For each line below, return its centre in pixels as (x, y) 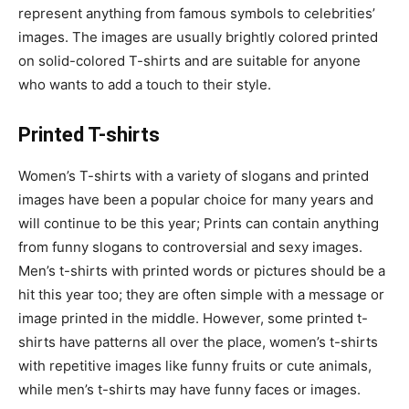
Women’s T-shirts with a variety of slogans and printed (194, 176)
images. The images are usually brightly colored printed (198, 37)
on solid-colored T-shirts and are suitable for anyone (189, 61)
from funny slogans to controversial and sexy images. (190, 247)
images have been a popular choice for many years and (196, 200)
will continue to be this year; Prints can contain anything (199, 224)
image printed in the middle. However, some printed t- (193, 319)
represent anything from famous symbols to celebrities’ (197, 14)
